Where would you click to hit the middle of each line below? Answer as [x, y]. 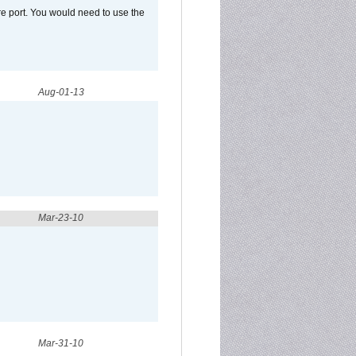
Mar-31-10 [61, 343]
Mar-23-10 [61, 218]
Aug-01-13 [61, 92]
